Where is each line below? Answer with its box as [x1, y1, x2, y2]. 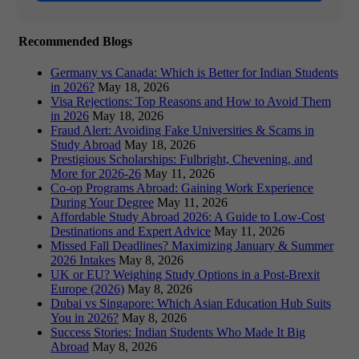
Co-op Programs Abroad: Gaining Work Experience [50, 181, 313, 196]
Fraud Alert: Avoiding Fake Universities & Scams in [50, 123, 314, 138]
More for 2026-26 [50, 167, 141, 181]
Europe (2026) [50, 282, 124, 296]
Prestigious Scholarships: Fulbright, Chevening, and [50, 152, 313, 167]
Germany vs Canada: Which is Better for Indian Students [50, 66, 338, 80]
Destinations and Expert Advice [50, 224, 211, 239]
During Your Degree [50, 196, 154, 210]
